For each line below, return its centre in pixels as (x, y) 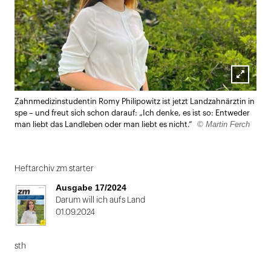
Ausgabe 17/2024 (91, 188)
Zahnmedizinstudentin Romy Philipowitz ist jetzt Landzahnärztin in (135, 101)
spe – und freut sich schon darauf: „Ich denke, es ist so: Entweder (132, 113)
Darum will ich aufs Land (100, 200)
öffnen (245, 107)
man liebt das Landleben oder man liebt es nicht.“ (104, 124)
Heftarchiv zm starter (54, 168)
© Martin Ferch (224, 124)
